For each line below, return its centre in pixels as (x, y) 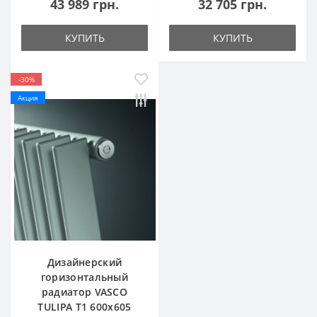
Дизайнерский (85, 262)
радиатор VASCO (85, 292)
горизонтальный (85, 277)
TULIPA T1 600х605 (85, 307)
